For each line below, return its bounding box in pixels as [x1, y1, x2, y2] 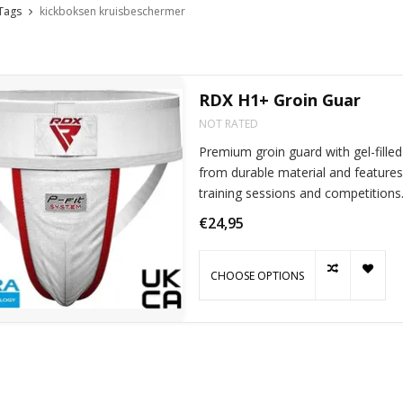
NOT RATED [198, 116, 258, 132]
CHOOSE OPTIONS [210, 267, 304, 283]
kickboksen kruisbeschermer [39, 4, 185, 20]
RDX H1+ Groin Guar [198, 89, 361, 112]
